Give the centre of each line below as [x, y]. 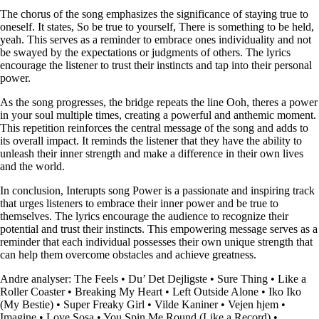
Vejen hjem [253, 304]
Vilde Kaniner [186, 304]
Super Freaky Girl [104, 304]
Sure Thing [242, 278]
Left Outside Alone [215, 291]
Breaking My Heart [119, 291]
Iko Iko [285, 291]
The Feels [96, 278]
